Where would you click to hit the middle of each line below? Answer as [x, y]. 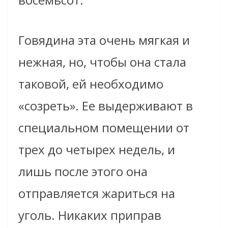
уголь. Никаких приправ [90, 215]
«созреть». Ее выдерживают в [106, 106]
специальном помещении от [104, 128]
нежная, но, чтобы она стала [102, 62]
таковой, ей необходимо [91, 84]
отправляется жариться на [97, 193]
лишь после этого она [83, 172]
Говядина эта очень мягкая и [104, 40]
